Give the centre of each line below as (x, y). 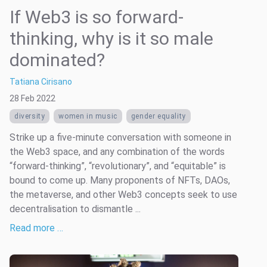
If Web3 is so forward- (97, 17)
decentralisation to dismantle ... (75, 209)
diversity (30, 116)
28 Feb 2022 (32, 98)
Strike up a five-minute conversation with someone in (120, 137)
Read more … (36, 228)
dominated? (57, 60)
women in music (88, 116)
